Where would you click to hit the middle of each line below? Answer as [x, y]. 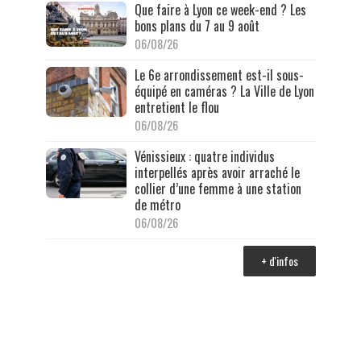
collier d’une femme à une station [218, 188]
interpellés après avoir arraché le [217, 172]
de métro [157, 204]
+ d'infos [279, 260]
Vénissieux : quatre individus [204, 156]
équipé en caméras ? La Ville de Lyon [224, 91]
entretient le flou [176, 107]
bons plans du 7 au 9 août [197, 25]
